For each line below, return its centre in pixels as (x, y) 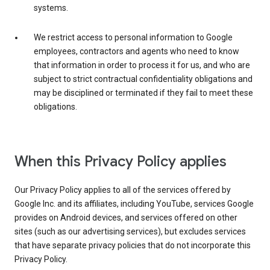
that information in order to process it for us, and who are (142, 65)
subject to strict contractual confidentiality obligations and (143, 79)
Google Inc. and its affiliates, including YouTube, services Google (134, 204)
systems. (51, 8)
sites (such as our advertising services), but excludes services (130, 232)
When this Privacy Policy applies (121, 162)
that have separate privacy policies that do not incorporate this (133, 246)
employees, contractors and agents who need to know (137, 52)
